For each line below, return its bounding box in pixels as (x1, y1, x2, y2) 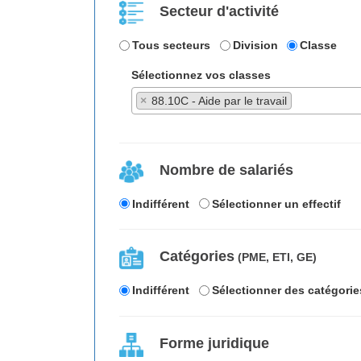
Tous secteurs (132, 39, 211, 52)
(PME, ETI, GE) (234, 251, 317, 264)
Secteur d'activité (160, 3, 279, 20)
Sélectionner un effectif (211, 197, 341, 210)
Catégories (160, 248, 234, 265)
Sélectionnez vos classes (131, 68, 271, 81)
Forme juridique (160, 334, 269, 351)
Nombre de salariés (160, 161, 293, 178)
